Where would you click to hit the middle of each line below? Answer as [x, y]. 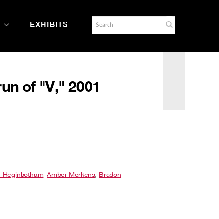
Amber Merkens [71, 175]
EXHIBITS [49, 25]
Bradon [110, 175]
